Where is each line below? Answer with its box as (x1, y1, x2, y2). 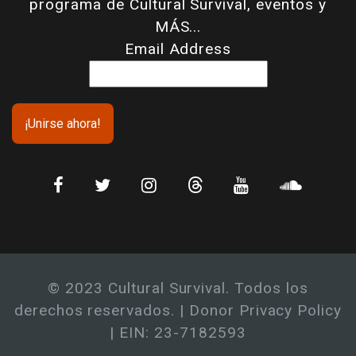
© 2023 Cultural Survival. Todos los (48, 279, 308, 298)
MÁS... (154, 17, 202, 37)
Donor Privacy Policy (188, 301, 342, 320)
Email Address (124, 40, 232, 59)
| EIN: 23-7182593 (110, 323, 246, 342)
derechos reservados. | (14, 301, 189, 320)
